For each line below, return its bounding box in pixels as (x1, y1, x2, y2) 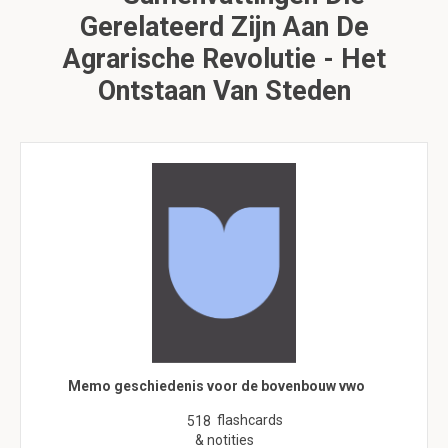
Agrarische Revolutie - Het (62, 43, 386, 75)
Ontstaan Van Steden (97, 75, 351, 107)
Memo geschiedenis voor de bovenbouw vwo (68, 378, 365, 394)
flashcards (217, 412, 283, 428)
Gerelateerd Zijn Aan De (79, 11, 369, 43)
